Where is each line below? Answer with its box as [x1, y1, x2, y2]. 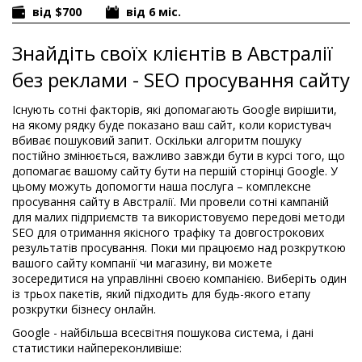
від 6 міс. [126, 4, 181, 19]
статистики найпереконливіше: [12, 340, 182, 356]
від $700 [32, 4, 82, 19]
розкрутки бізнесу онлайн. [12, 301, 156, 317]
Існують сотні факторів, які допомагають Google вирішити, [12, 102, 337, 117]
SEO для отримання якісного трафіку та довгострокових [12, 225, 324, 240]
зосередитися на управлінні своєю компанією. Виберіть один [12, 271, 347, 286]
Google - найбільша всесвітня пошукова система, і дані [12, 325, 314, 340]
